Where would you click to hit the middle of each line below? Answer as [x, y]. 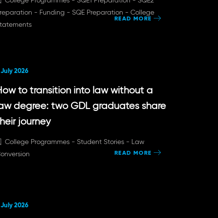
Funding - [55, 12]
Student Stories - [104, 142]
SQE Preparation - [101, 12]
